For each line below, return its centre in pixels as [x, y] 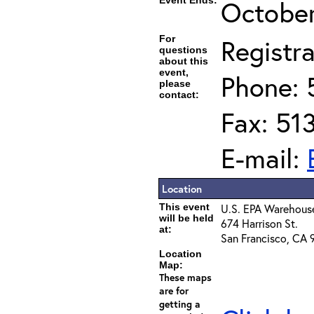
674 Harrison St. [259, 223]
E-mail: [264, 158]
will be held [186, 218]
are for [174, 291]
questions [183, 50]
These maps [185, 277]
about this [184, 61]
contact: [179, 95]
